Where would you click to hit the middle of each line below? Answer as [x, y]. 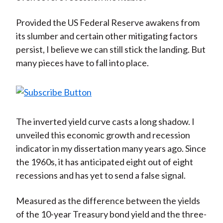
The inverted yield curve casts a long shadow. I [105, 122]
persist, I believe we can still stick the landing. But [111, 50]
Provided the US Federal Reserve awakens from [108, 23]
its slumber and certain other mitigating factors [107, 36]
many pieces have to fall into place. [82, 63]
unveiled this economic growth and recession [103, 135]
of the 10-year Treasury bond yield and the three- [111, 214]
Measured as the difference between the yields [108, 201]
